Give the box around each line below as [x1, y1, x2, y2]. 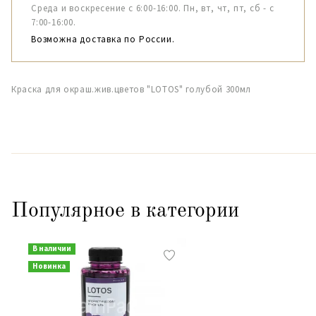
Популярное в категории [11, 200, 239, 221]
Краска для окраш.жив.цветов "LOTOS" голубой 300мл [11, 83, 251, 95]
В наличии [32, 243, 71, 253]
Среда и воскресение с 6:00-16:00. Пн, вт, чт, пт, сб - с [31, 2, 274, 14]
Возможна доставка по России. [31, 33, 175, 45]
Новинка [32, 261, 66, 271]
